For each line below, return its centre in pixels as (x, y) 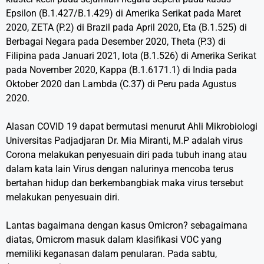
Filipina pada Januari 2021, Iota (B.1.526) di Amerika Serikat (131, 56)
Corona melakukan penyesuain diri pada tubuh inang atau (126, 155)
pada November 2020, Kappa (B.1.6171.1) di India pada (121, 70)
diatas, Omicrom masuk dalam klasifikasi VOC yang (114, 240)
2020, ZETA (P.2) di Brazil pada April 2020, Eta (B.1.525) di (126, 27)
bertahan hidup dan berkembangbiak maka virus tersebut (125, 183)
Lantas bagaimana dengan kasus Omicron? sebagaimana (127, 225)
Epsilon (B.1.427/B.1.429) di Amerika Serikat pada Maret (123, 13)
